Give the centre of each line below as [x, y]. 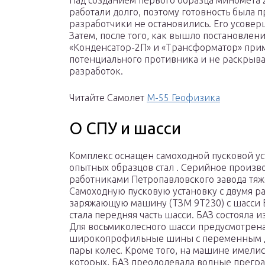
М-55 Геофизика [183, 98]
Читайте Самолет [108, 98]
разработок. [96, 71]
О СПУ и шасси [125, 128]
